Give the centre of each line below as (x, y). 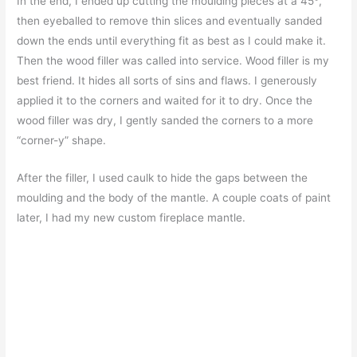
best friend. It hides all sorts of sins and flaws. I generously (167, 81)
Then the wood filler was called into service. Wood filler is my (173, 61)
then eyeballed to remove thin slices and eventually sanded (170, 21)
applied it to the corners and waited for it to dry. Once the (165, 101)
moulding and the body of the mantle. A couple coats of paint (174, 198)
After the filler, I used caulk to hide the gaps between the (163, 178)
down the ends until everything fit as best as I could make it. (172, 41)
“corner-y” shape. (62, 141)
